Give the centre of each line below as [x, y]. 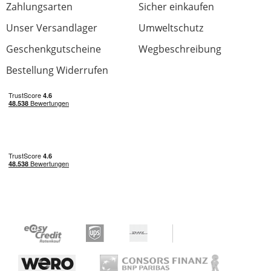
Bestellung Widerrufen [57, 70]
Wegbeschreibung [180, 49]
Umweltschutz [171, 28]
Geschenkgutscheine [54, 49]
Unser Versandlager [52, 28]
